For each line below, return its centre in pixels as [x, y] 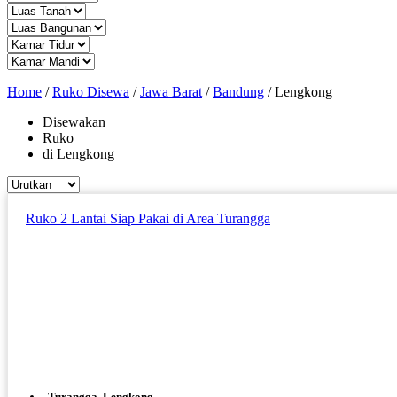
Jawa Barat [171, 91]
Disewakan [74, 121]
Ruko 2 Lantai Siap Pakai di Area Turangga [148, 218]
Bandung [238, 91]
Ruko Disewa [91, 91]
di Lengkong [78, 153]
